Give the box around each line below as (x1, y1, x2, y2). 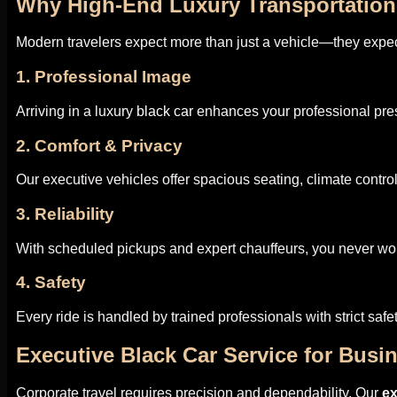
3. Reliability (16, 205, 114, 224)
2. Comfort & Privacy (16, 136, 183, 155)
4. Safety (16, 273, 86, 292)
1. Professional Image (16, 67, 191, 87)
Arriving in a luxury (16, 103, 136, 119)
